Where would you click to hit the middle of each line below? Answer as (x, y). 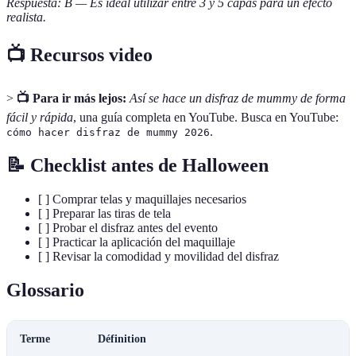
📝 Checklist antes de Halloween (137, 166)
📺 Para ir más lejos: (72, 99)
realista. (26, 17)
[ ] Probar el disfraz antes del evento (128, 227)
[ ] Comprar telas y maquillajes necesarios (142, 199)
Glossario (45, 290)
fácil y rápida (40, 118)
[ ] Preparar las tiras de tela (104, 213)
